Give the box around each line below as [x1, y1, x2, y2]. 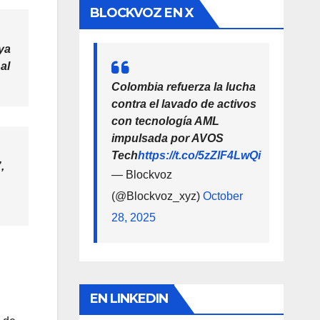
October [202, 189, 243, 202]
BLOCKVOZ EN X [89, 4, 194, 21]
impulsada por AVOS [111, 131, 224, 144]
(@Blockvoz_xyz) [111, 189, 203, 202]
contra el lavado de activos [111, 97, 256, 110]
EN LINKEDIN [89, 290, 169, 306]
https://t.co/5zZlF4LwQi [137, 149, 261, 161]
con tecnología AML [111, 114, 219, 127]
